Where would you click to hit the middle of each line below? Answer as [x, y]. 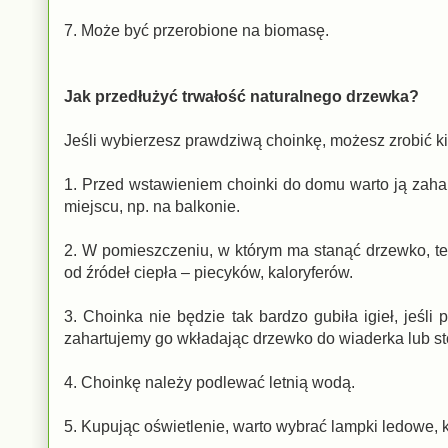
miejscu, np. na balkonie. [152, 206]
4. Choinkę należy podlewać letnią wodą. [209, 382]
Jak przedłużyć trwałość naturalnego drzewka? [241, 96]
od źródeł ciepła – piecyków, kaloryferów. [208, 272]
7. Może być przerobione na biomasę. [196, 30]
